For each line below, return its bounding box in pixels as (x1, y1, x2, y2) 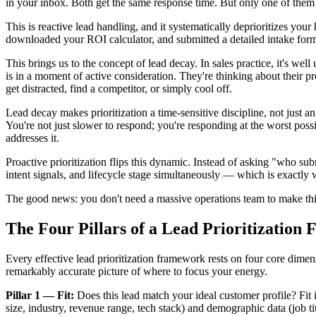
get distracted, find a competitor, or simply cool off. (6, 82, 232, 95)
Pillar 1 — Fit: (6, 288, 74, 301)
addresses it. (6, 131, 59, 144)
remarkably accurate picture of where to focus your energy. (6, 265, 267, 277)
